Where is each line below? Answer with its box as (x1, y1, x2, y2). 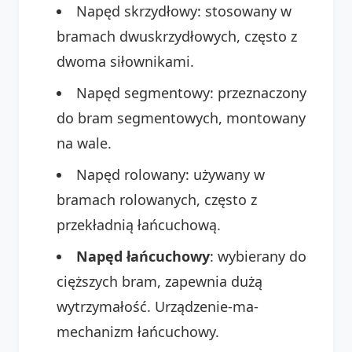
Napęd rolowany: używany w (76, 164, 265, 184)
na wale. (57, 133, 112, 152)
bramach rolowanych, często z (57, 189, 257, 209)
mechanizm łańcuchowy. (57, 321, 219, 341)
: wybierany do (210, 246, 306, 266)
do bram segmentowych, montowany (57, 108, 306, 127)
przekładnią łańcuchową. (57, 214, 221, 234)
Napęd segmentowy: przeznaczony (76, 82, 306, 102)
